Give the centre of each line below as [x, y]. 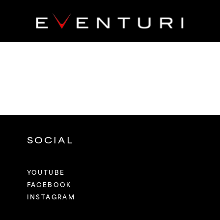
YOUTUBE [46, 172]
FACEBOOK [49, 184]
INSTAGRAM [51, 196]
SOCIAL [50, 140]
